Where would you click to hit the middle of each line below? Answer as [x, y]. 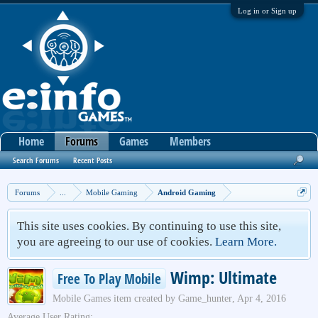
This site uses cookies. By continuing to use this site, [149, 226]
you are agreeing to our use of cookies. [116, 242]
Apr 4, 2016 [262, 298]
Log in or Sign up [267, 11]
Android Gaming [187, 192]
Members [190, 141]
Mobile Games [82, 298]
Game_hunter [205, 298]
